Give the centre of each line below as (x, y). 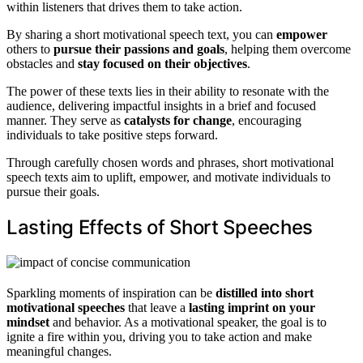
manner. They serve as (65, 120)
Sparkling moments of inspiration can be (111, 293)
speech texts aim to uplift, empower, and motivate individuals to (169, 177)
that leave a (157, 307)
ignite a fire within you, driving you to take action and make (159, 336)
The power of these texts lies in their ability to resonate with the (168, 91)
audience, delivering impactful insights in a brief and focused (161, 105)
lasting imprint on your (252, 307)
